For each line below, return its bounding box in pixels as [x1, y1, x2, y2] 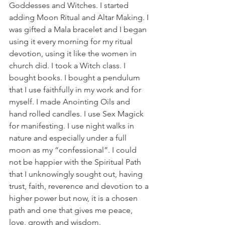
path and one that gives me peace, [9, 205, 135, 215]
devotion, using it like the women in [9, 49, 139, 58]
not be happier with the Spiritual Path [9, 157, 143, 167]
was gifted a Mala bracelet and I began [9, 25, 149, 34]
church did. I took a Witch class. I [9, 61, 128, 70]
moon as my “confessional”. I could [9, 145, 139, 155]
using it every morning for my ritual [9, 37, 135, 46]
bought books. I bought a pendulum [9, 73, 142, 82]
